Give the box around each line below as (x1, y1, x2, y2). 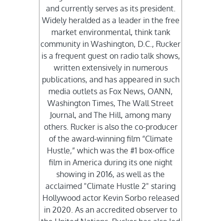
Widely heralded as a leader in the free (41, 15, 180, 26)
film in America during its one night (48, 157, 173, 168)
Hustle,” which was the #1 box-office (46, 146, 175, 156)
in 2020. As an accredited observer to (44, 205, 177, 215)
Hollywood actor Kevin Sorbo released (42, 193, 179, 203)
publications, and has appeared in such (41, 74, 180, 85)
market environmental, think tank (51, 27, 170, 37)
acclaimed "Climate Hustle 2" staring (45, 181, 176, 191)
